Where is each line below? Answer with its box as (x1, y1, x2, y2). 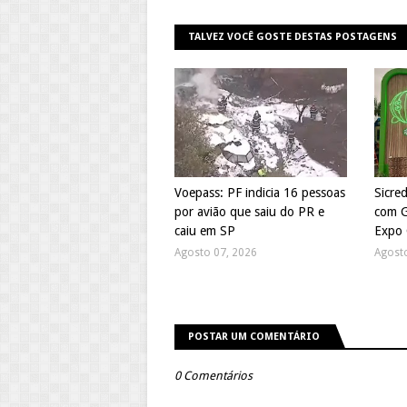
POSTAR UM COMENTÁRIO (188, 331, 320, 343)
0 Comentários (174, 369, 253, 383)
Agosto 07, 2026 (174, 246, 257, 260)
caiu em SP (174, 223, 235, 239)
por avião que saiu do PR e (174, 204, 324, 220)
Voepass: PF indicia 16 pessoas (174, 185, 345, 201)
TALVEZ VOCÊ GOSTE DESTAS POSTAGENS (188, 31, 397, 44)
